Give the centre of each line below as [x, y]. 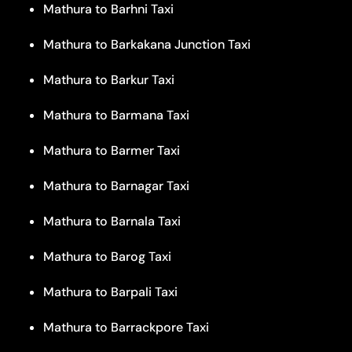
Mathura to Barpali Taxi [110, 291]
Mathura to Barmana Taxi [116, 115]
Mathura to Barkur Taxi [109, 79]
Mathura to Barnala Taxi [112, 221]
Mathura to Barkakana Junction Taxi [147, 44]
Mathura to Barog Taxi [107, 256]
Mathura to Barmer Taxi [112, 150]
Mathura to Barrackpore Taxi [126, 327]
